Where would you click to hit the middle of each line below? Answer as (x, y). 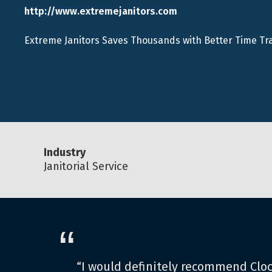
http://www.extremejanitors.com (101, 11)
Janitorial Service (86, 166)
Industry (65, 152)
